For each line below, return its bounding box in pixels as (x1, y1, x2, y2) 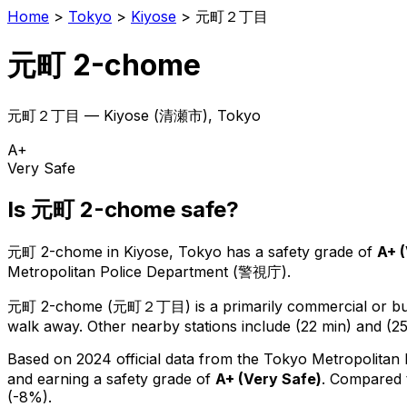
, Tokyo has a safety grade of (169, 242, 372, 261)
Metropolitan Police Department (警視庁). (7, 262, 291, 281)
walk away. (7, 316, 83, 335)
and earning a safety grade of (7, 369, 215, 388)
